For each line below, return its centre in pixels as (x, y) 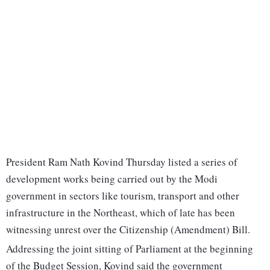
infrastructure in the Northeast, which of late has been (121, 213)
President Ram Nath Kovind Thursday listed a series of (122, 162)
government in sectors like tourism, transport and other (123, 196)
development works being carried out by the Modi (112, 179)
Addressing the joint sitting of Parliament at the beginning (130, 249)
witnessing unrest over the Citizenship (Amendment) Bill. (128, 230)
